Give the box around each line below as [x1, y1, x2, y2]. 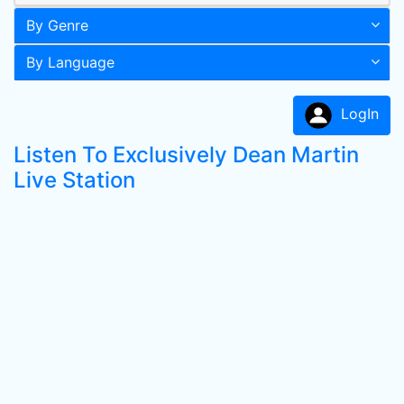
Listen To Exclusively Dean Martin [14, 142, 359, 168]
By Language [26, 53, 115, 71]
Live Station [14, 167, 135, 193]
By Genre [26, 16, 88, 34]
